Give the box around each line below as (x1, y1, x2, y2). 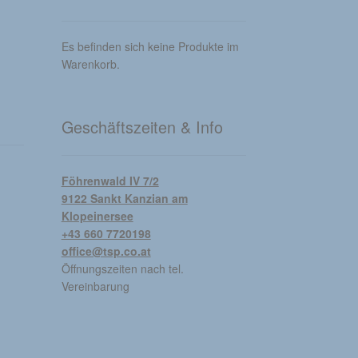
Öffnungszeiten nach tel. (61, 261, 184, 277)
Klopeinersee (61, 208, 133, 225)
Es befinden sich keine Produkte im (61, 38, 239, 54)
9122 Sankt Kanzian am (61, 190, 188, 207)
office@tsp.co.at (61, 243, 151, 260)
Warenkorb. (61, 55, 120, 72)
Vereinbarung (61, 278, 129, 295)
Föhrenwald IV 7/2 (61, 173, 159, 189)
